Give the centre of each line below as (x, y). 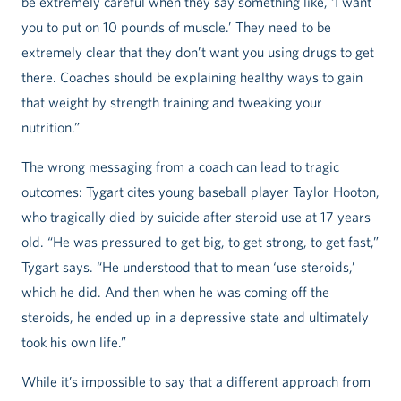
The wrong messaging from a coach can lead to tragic (180, 167)
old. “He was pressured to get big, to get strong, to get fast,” (200, 242)
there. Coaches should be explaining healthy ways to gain (192, 77)
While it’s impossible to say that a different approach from (196, 382)
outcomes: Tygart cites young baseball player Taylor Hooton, (200, 192)
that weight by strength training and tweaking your (172, 102)
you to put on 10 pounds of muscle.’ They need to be (176, 27)
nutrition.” (51, 128)
